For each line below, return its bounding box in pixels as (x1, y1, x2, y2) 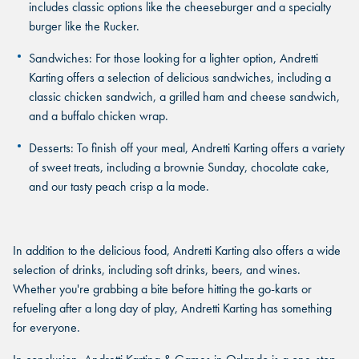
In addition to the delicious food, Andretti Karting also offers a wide (13, 242, 341, 259)
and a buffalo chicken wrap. (29, 107, 168, 124)
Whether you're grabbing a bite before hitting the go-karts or (13, 280, 312, 297)
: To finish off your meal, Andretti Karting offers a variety (71, 139, 345, 156)
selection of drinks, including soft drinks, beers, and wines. (13, 261, 301, 278)
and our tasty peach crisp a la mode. (29, 178, 209, 195)
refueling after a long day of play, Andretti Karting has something (13, 300, 332, 317)
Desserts (29, 139, 71, 156)
